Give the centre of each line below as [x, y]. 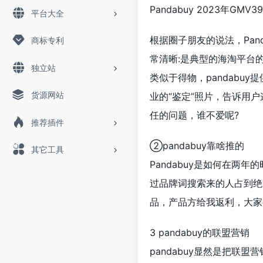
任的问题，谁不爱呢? [194, 115]
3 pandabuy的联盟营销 [200, 232]
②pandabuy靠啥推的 [197, 146]
